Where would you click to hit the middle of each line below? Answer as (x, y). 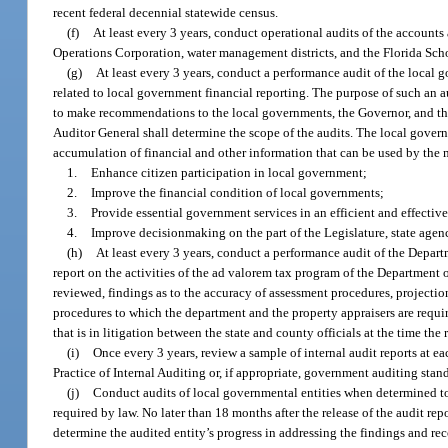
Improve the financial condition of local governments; (238, 192)
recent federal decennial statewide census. (166, 12)
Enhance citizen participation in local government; (229, 172)
